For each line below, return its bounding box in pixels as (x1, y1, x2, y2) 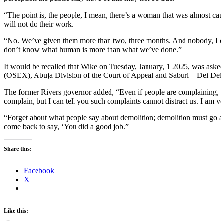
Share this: (4, 145, 32, 152)
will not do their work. (4, 19, 74, 28)
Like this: (4, 207, 28, 214)
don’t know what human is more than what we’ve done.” (4, 45, 182, 54)
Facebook (24, 166, 54, 175)
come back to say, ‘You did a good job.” (4, 122, 129, 131)
